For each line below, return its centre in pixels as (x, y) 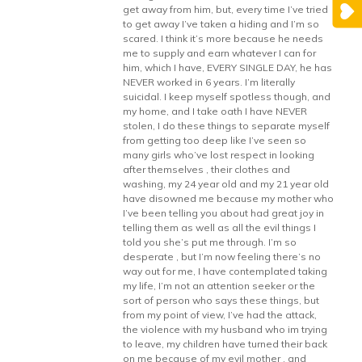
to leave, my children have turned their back (225, 344)
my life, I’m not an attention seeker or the (219, 286)
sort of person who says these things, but (221, 300)
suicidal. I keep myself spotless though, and (227, 97)
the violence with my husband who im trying (225, 329)
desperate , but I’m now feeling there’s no (222, 257)
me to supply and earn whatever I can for (220, 53)
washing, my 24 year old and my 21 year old (226, 184)
